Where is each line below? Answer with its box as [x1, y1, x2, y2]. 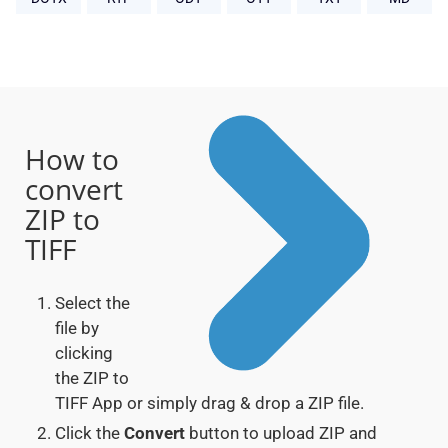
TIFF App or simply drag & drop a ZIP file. [55, 393, 364, 414]
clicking [55, 343, 113, 364]
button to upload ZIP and [185, 423, 377, 444]
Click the [55, 423, 124, 444]
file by [55, 318, 99, 339]
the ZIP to [55, 368, 129, 389]
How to [25, 140, 119, 179]
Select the [55, 293, 130, 314]
